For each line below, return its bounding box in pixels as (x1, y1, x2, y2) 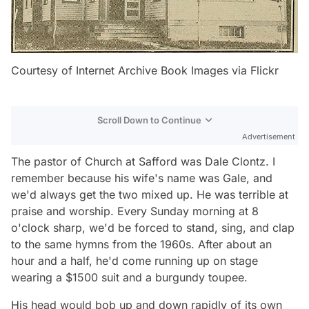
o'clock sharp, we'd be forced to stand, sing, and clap (11, 220, 295, 235)
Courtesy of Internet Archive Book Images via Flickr (11, 63, 279, 77)
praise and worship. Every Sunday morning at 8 (11, 203, 259, 218)
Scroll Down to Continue (97, 114, 201, 126)
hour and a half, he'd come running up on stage (11, 253, 258, 268)
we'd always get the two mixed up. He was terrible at (11, 187, 288, 201)
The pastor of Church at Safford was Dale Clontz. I (11, 154, 275, 168)
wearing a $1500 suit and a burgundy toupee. (11, 270, 251, 284)
